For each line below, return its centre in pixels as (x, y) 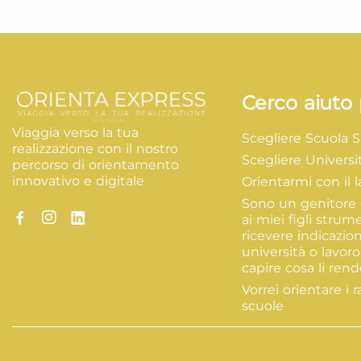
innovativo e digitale (78, 181)
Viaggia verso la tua (75, 133)
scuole (263, 306)
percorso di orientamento (95, 165)
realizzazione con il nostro (95, 149)
